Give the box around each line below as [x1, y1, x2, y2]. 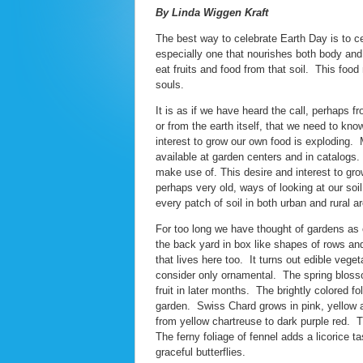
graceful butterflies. [156, 345, 246, 358]
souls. [156, 78, 184, 91]
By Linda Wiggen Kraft [156, 6, 268, 19]
